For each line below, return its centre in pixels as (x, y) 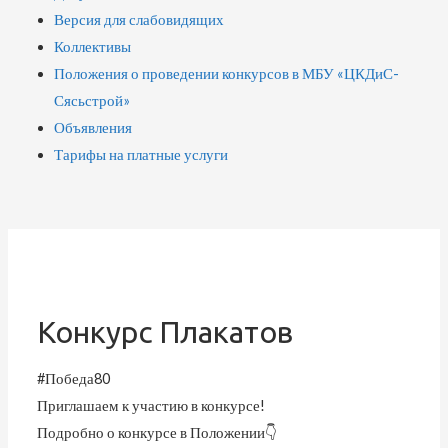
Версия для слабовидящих (138, 19)
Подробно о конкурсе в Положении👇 (157, 432)
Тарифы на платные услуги (140, 154)
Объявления (92, 127)
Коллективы (92, 46)
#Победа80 (74, 378)
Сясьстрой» (91, 100)
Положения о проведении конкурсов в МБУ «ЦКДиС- (226, 73)
